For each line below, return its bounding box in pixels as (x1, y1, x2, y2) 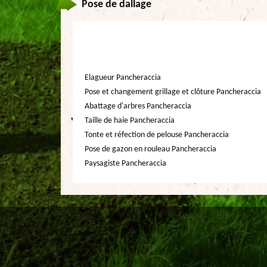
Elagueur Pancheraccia (85, 73, 161, 82)
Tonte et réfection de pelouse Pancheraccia (85, 131, 229, 139)
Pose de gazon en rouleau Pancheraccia (85, 145, 216, 154)
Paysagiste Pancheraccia (85, 159, 166, 168)
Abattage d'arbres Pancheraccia (85, 102, 191, 111)
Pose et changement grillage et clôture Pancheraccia (85, 88, 261, 97)
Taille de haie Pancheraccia (85, 116, 175, 125)
